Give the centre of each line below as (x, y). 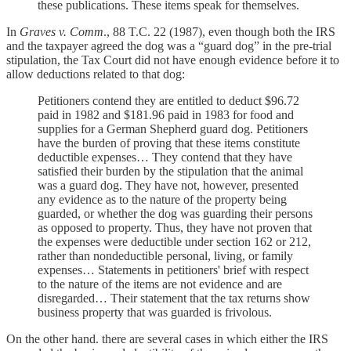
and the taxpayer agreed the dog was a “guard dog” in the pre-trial (169, 46)
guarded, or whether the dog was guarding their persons (175, 214)
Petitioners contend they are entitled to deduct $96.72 (168, 101)
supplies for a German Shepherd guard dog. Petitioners (173, 129)
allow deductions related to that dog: (96, 74)
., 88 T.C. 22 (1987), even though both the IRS (219, 32)
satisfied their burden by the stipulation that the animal (170, 172)
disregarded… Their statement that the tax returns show (174, 299)
